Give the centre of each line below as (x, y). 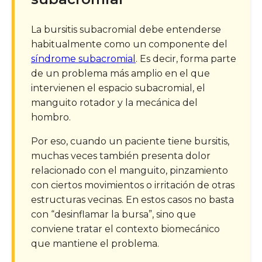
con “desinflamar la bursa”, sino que (113, 214)
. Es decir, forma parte (186, 58)
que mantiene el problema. (95, 243)
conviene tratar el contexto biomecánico (125, 229)
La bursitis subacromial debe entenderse (126, 29)
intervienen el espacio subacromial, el (118, 88)
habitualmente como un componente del (129, 44)
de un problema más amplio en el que (120, 73)
